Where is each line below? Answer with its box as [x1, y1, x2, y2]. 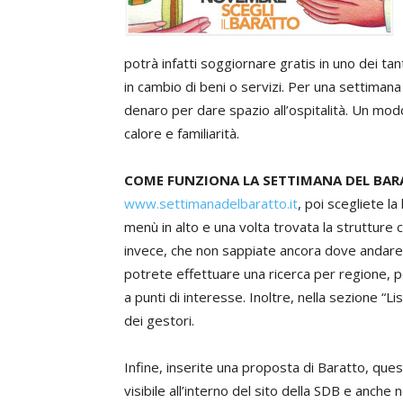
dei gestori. [124, 311, 194, 329]
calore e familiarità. [124, 124, 239, 142]
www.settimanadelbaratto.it [124, 194, 298, 212]
